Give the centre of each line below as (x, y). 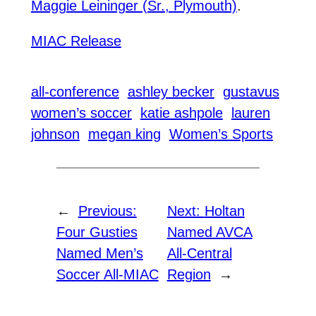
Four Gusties (97, 232)
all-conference (75, 91)
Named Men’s (99, 254)
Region (189, 275)
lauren (250, 113)
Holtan (224, 211)
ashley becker (171, 91)
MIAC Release (76, 41)
